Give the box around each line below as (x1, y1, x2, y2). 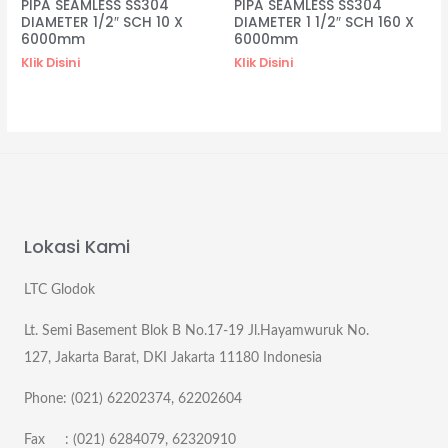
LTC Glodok (24, 282, 95, 297)
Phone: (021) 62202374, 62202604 (24, 391, 242, 406)
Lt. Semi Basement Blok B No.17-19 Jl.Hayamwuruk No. (24, 323, 369, 338)
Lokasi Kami (24, 233, 130, 259)
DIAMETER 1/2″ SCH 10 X (21, 13, 184, 33)
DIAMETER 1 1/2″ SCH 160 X (234, 13, 414, 33)
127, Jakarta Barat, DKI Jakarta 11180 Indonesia (24, 350, 322, 365)
